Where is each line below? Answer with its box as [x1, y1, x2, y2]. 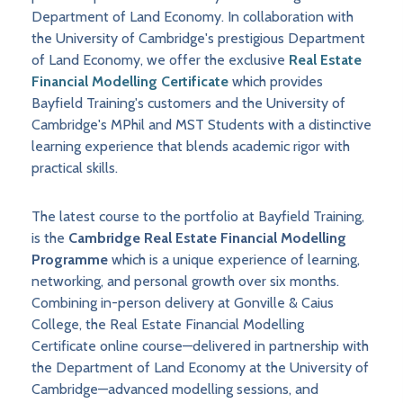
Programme [31, 251, 108, 269]
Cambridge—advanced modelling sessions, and [31, 381, 318, 399]
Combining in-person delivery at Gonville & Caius [31, 294, 334, 312]
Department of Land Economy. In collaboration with [31, 8, 354, 26]
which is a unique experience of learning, [108, 251, 360, 269]
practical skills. [31, 159, 118, 177]
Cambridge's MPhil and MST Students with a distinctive [31, 116, 372, 134]
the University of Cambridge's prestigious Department [31, 30, 365, 48]
